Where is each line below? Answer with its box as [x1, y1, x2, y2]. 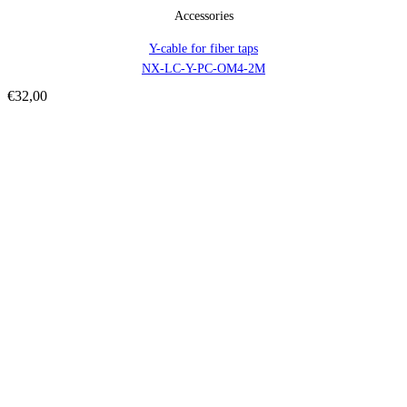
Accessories [174, 9, 233, 24]
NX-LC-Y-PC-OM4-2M [142, 62, 265, 76]
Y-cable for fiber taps [149, 42, 258, 56]
